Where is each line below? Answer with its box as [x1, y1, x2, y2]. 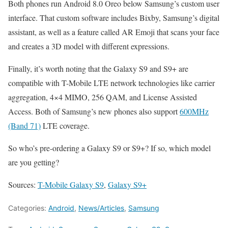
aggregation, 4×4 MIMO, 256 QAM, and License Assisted [8, 92, 197, 103]
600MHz [180, 106, 209, 117]
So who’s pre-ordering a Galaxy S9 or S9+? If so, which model [8, 142, 211, 154]
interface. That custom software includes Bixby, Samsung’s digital [8, 12, 219, 23]
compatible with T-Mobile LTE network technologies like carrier [8, 77, 215, 89]
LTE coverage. [41, 120, 90, 131]
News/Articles [78, 204, 124, 213]
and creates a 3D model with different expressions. [8, 41, 169, 52]
